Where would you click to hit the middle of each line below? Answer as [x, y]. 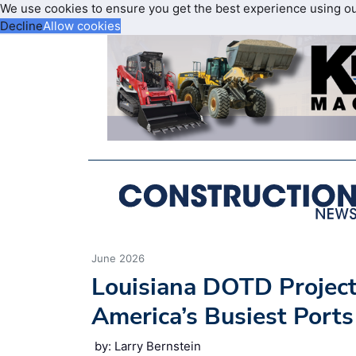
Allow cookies [82, 26]
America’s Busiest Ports [222, 316]
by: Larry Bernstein [148, 346]
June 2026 [118, 258]
